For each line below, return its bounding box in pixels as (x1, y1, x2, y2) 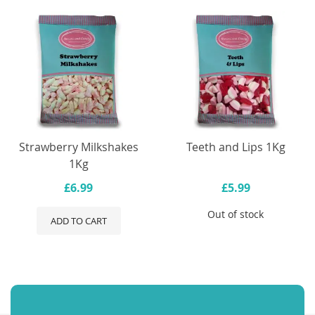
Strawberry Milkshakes (18, 139, 139, 155)
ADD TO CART (50, 214, 107, 228)
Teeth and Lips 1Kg (186, 139, 285, 155)
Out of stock (207, 207, 264, 221)
